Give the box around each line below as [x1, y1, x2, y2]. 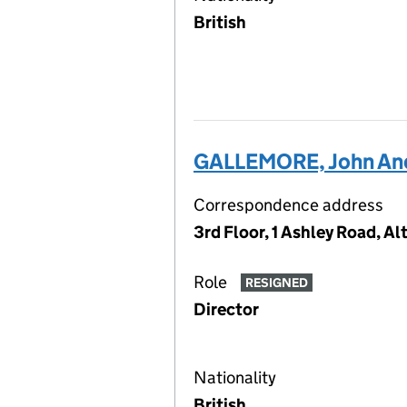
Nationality [194, 367, 276, 388]
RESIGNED [244, 274, 308, 292]
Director [194, 299, 259, 320]
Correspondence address [194, 194, 383, 215]
